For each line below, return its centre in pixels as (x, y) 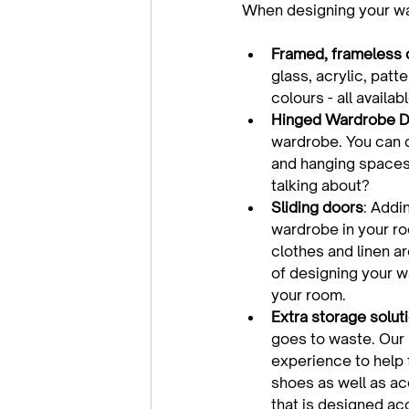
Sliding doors (317, 207)
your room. (309, 295)
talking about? (320, 185)
